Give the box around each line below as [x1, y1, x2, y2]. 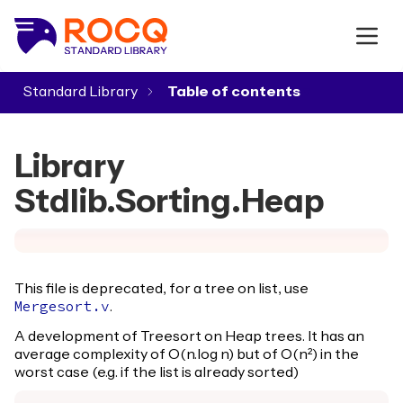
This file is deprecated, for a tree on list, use [14, 282, 309, 296]
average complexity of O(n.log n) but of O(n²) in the [14, 347, 359, 362]
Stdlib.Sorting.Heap [14, 185, 324, 219]
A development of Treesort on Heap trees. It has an [14, 329, 364, 344]
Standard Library [23, 85, 138, 99]
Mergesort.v [14, 300, 110, 315]
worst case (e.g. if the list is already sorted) [14, 365, 299, 380]
